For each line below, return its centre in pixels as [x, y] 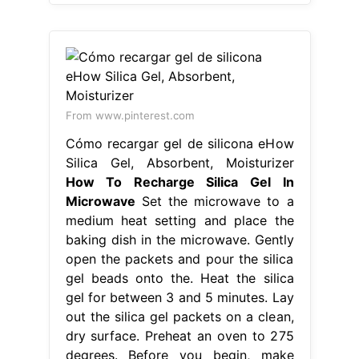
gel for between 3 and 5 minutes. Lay [179, 298]
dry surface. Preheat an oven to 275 [179, 336]
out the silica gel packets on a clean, [179, 317]
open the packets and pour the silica [179, 259]
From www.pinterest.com [130, 116]
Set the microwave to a [214, 202]
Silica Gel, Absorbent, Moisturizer [179, 163]
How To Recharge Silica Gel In [179, 182]
